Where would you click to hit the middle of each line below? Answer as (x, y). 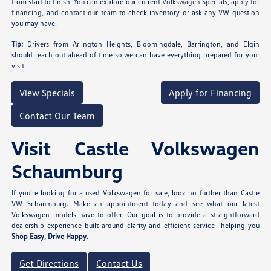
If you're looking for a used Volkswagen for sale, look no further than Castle (135, 193)
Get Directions (49, 263)
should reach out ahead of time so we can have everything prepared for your (135, 55)
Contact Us (119, 263)
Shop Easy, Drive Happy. (50, 237)
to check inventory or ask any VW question (188, 13)
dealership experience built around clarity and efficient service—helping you (135, 226)
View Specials (47, 93)
